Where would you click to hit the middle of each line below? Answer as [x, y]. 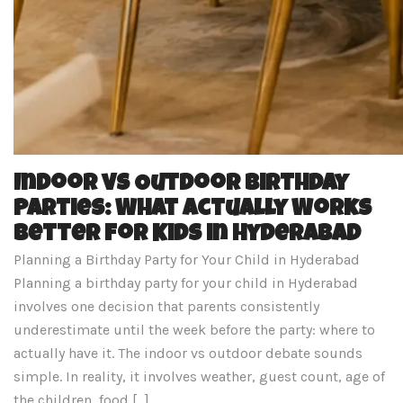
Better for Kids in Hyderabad [187, 236]
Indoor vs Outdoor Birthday [181, 185]
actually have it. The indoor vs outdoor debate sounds [188, 353]
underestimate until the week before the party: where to [194, 330]
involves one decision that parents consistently [166, 306]
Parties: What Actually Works [193, 210]
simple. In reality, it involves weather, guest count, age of [199, 376]
